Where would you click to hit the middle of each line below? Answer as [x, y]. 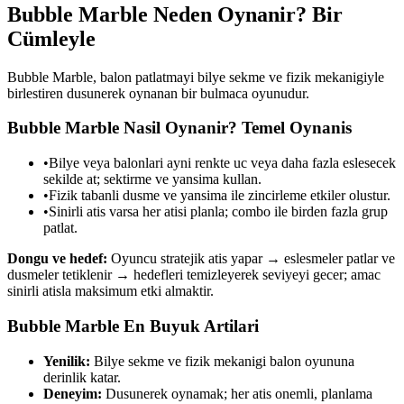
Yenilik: [67, 361]
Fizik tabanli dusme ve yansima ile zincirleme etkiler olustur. [220, 196]
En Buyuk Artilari [189, 326]
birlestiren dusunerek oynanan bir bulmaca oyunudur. [158, 93]
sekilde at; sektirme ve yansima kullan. [152, 179]
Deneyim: [73, 393]
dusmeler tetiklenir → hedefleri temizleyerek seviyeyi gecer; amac [194, 275]
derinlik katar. [82, 377]
